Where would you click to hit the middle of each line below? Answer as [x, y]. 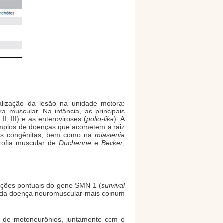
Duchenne [75, 143]
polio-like [100, 119]
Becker [112, 143]
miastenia [110, 135]
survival [113, 185]
